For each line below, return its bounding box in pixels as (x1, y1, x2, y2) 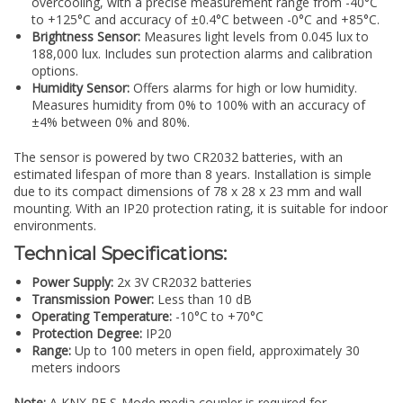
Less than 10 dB (154, 291, 252, 308)
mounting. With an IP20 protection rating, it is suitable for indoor (13, 199, 388, 217)
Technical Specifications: (13, 242, 227, 264)
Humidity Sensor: (31, 78, 130, 96)
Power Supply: (31, 273, 113, 291)
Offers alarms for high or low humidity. (130, 78, 357, 96)
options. (31, 61, 78, 79)
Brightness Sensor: (31, 27, 140, 45)
